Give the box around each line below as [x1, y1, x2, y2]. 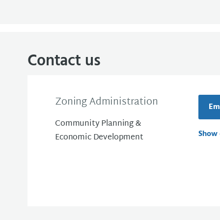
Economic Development [55, 130, 143, 145]
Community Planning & [55, 116, 141, 131]
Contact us [27, 48, 101, 74]
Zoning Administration [55, 93, 158, 111]
